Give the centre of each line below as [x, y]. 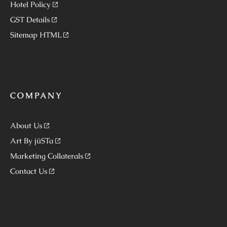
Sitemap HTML [36, 35]
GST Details [30, 20]
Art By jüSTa [32, 141]
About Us [26, 126]
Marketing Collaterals [47, 156]
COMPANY [36, 96]
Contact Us [29, 171]
